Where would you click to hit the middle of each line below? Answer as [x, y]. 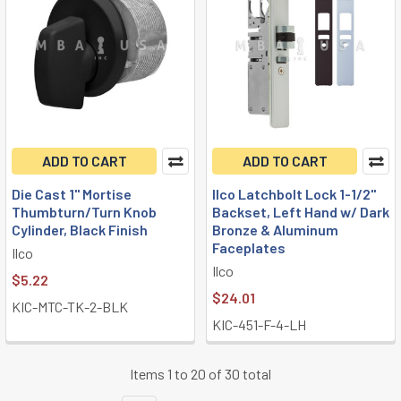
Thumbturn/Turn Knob [84, 212]
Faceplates [249, 247]
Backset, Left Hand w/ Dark [301, 212]
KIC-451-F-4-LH [259, 324]
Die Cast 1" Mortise [72, 194]
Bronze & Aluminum [275, 230]
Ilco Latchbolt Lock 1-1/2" [294, 194]
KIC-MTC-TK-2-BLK [70, 307]
